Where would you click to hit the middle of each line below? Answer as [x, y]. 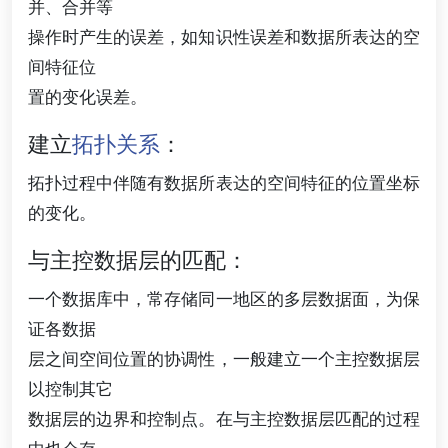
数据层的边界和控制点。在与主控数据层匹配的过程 [224, 418]
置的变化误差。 [87, 96]
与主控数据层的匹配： [138, 260]
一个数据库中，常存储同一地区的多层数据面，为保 [224, 298]
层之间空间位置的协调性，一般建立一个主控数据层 [224, 358]
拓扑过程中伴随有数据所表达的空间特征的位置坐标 [224, 182]
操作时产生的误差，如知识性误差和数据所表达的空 [224, 36]
